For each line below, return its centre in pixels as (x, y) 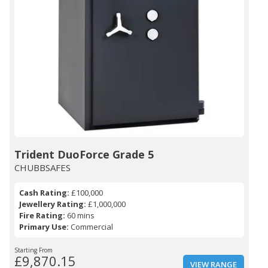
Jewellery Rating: (53, 204)
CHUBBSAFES (42, 168)
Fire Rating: (42, 216)
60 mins (80, 216)
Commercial (91, 227)
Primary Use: (44, 227)
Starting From (33, 250)
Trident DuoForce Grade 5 (84, 155)
